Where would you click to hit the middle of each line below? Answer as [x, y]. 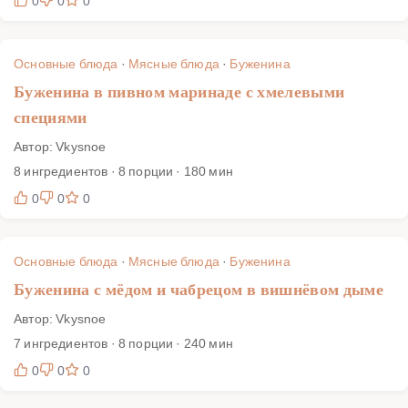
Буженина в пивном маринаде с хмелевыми [179, 92]
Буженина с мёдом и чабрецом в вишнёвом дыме [199, 289]
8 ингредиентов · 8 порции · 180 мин [123, 170]
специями [51, 117]
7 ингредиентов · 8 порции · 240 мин [123, 342]
